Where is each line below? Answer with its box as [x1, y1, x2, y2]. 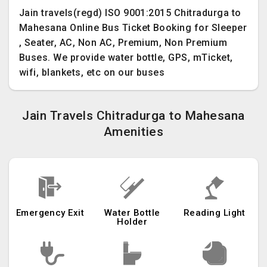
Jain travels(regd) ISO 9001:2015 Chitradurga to [19, 7, 241, 18]
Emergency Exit [15, 207, 85, 218]
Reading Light [183, 207, 246, 218]
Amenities [103, 125, 164, 139]
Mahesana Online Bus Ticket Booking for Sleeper [19, 22, 247, 33]
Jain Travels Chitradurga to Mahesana [22, 108, 245, 123]
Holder [117, 216, 148, 227]
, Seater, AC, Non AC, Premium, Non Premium [19, 37, 228, 48]
